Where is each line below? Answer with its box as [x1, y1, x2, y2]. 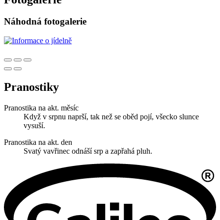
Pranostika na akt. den [4, 137, 72, 146]
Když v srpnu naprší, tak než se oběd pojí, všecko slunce [24, 112, 199, 121]
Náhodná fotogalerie [4, 16, 86, 27]
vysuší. [24, 121, 45, 130]
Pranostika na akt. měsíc [4, 103, 79, 112]
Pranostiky [4, 80, 59, 93]
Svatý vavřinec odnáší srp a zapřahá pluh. [24, 146, 152, 155]
